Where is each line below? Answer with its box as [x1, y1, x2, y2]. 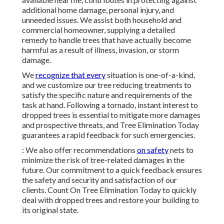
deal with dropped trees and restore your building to [22, 195, 199, 205]
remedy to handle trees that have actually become [22, 35, 191, 45]
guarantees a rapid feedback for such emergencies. [22, 130, 195, 140]
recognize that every [35, 70, 105, 80]
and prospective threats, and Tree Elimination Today [22, 120, 199, 130]
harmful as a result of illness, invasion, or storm [22, 45, 179, 55]
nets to [168, 145, 193, 155]
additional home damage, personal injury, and [22, 5, 174, 15]
